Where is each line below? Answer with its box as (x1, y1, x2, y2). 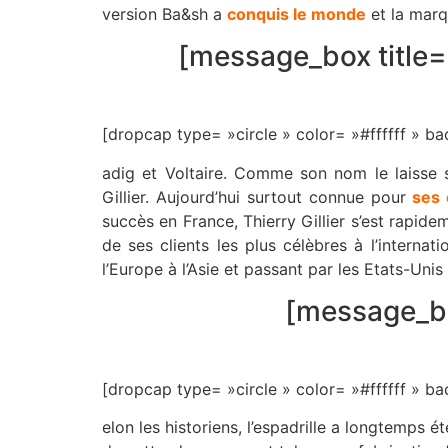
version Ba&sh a (102, 3, 227, 24)
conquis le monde (227, 3, 366, 24)
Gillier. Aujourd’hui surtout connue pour (102, 186, 406, 207)
